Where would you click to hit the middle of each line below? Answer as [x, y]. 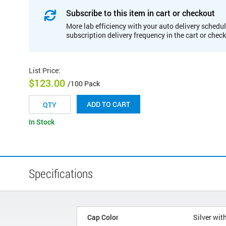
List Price [44, 70]
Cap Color [103, 217]
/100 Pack [84, 84]
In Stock [42, 122]
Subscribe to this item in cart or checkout [140, 13]
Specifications [61, 174]
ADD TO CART [108, 104]
